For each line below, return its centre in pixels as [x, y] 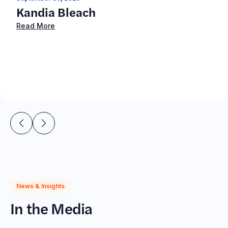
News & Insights [40, 186]
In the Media [51, 208]
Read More [36, 26]
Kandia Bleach [56, 12]
